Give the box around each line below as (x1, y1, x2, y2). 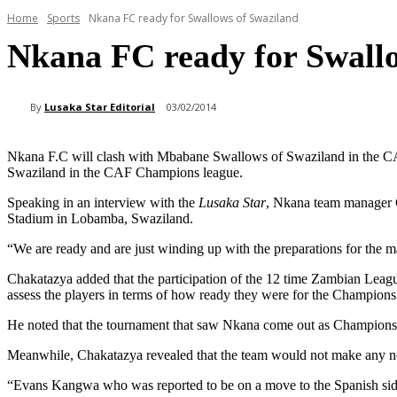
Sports (47, 11, 80, 27)
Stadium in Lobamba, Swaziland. (7, 211, 193, 227)
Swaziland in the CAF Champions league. (7, 165, 243, 181)
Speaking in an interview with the (7, 195, 198, 211)
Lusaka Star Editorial (44, 99, 155, 113)
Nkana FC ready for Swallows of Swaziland (89, 11, 299, 27)
